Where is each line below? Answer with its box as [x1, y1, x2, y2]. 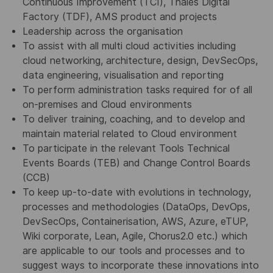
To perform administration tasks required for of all [22, 84, 252, 96]
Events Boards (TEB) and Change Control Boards [22, 157, 250, 169]
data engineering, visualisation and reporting [22, 69, 224, 82]
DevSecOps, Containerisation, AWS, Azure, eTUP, [22, 216, 248, 228]
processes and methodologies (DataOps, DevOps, [22, 201, 250, 213]
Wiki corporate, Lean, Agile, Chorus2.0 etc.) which [22, 230, 247, 243]
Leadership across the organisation [22, 26, 183, 38]
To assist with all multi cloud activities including [22, 40, 236, 52]
